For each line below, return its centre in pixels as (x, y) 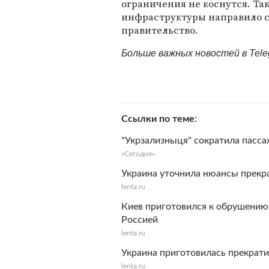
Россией (140, 220)
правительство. (160, 30)
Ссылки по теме (158, 119)
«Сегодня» (138, 154)
